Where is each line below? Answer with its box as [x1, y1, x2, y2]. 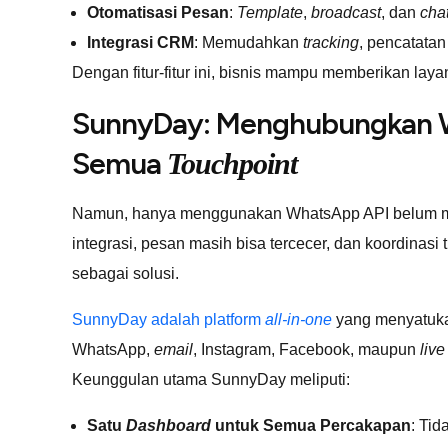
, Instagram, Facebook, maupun [193, 340, 416, 358]
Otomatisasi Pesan [87, 3, 229, 21]
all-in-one [265, 310, 332, 328]
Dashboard [126, 416, 215, 434]
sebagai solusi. [72, 264, 179, 282]
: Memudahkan [194, 33, 303, 51]
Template [237, 3, 303, 21]
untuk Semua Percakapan [215, 416, 411, 434]
